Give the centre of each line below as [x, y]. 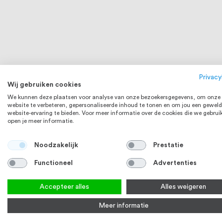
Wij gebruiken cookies [44, 85]
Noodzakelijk [56, 145]
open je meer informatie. [41, 121]
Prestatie [168, 145]
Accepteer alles [64, 187]
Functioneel [53, 163]
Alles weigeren [183, 187]
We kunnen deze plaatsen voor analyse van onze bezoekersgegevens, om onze [114, 97]
